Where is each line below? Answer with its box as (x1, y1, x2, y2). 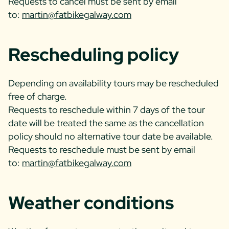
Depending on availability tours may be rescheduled (8, 77, 219, 89)
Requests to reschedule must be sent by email (8, 143, 195, 155)
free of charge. (8, 90, 67, 102)
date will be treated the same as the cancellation (8, 117, 204, 129)
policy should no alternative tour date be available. (8, 130, 213, 142)
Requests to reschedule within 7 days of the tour (8, 103, 205, 116)
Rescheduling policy (8, 42, 179, 66)
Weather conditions (8, 191, 174, 215)
